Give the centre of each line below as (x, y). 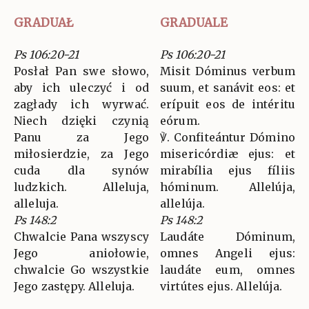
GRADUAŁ (43, 22)
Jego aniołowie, (81, 253)
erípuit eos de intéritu (228, 104)
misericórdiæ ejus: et (228, 153)
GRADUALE (194, 22)
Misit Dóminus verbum (228, 71)
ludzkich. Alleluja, (81, 187)
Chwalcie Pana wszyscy (81, 236)
